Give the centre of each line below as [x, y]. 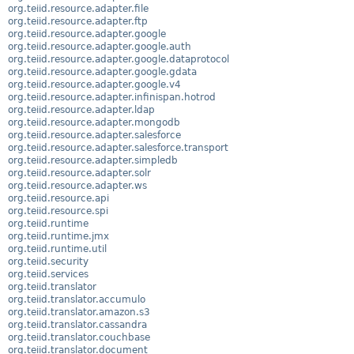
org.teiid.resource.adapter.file [78, 8]
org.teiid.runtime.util [57, 249]
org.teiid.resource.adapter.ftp [78, 21]
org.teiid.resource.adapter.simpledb [93, 160]
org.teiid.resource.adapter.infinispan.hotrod [112, 97]
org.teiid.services [48, 274]
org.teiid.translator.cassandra [77, 324]
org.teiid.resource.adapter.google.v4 [94, 84]
